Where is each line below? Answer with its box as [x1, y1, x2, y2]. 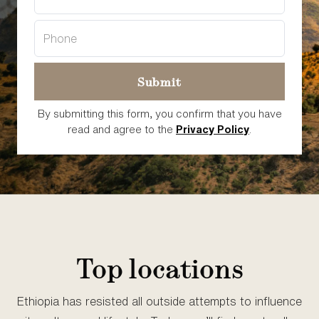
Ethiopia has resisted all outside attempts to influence [17, 296, 302, 307]
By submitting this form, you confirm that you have [37, 108, 282, 119]
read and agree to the [68, 124, 176, 135]
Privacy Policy [176, 124, 249, 135]
